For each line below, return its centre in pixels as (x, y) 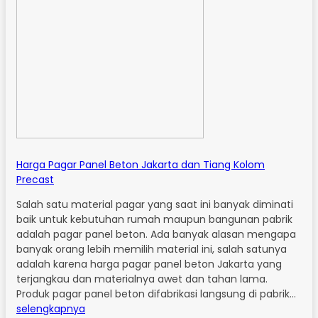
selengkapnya (51, 308)
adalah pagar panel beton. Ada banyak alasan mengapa (156, 234)
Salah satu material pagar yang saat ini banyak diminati (155, 204)
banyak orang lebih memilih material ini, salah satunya (152, 249)
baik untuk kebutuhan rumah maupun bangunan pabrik (154, 219)
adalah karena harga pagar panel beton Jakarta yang (149, 264)
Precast (35, 179)
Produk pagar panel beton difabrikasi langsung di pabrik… (156, 294)
